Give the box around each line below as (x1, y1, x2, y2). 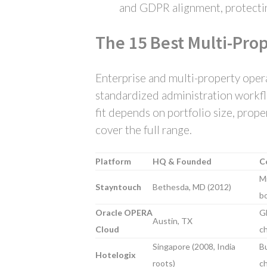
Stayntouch (95, 182, 141, 192)
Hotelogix (95, 250, 136, 260)
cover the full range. (95, 123, 192, 136)
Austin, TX (153, 216, 193, 226)
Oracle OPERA (95, 207, 153, 218)
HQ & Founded (153, 156, 212, 166)
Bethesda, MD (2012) (153, 182, 231, 192)
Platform (95, 156, 131, 166)
